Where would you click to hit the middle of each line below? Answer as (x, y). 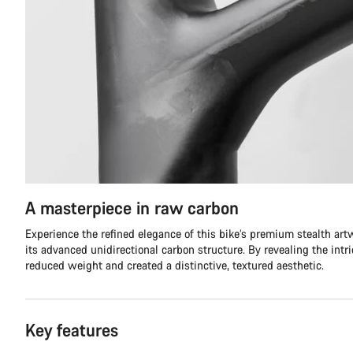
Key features (72, 329)
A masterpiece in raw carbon (132, 207)
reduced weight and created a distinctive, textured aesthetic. (175, 265)
